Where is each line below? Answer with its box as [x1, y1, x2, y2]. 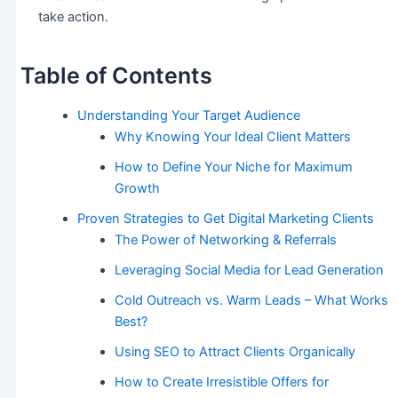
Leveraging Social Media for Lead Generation [114, 262, 384, 279]
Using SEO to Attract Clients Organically [114, 344, 355, 361]
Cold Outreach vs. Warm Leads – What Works [114, 292, 388, 309]
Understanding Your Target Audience [76, 107, 300, 124]
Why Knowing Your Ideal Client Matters [114, 129, 351, 146]
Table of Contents [20, 61, 212, 89]
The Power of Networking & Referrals [114, 232, 337, 249]
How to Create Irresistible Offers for [114, 374, 329, 391]
